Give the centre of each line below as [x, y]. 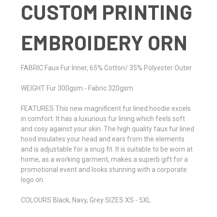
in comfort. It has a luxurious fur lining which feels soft [103, 118]
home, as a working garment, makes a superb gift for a [104, 159]
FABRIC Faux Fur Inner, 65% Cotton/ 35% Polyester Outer [106, 68]
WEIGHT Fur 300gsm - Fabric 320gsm [77, 88]
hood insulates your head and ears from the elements [103, 139]
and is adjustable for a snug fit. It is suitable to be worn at [107, 149]
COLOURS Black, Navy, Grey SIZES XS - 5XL [86, 200]
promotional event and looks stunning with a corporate [104, 169]
